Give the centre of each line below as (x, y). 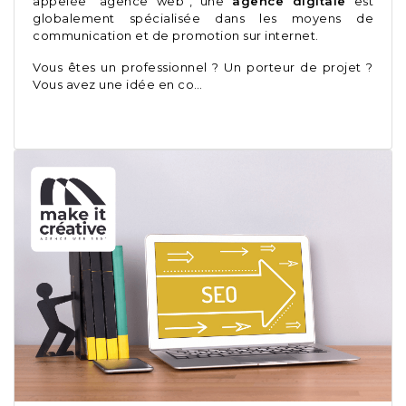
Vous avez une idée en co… (118, 85)
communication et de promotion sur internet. (177, 36)
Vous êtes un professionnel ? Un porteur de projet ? (203, 68)
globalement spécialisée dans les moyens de (203, 19)
